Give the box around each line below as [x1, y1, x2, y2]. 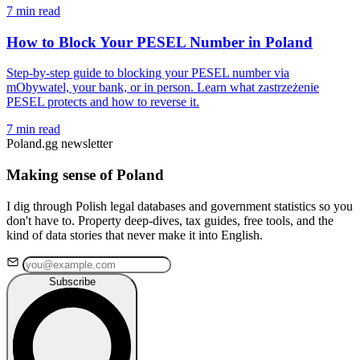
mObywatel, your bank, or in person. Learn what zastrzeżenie [6, 80, 319, 95]
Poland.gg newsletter [6, 137, 112, 151]
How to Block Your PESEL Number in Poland [6, 33, 313, 51]
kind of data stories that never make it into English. [6, 227, 263, 242]
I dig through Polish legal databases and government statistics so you [6, 198, 353, 213]
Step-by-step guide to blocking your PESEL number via [6, 66, 289, 80]
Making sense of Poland [6, 166, 164, 184]
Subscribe [48, 275, 96, 288]
